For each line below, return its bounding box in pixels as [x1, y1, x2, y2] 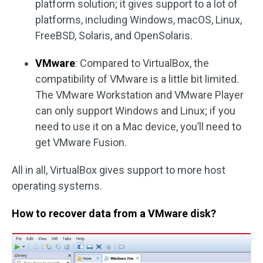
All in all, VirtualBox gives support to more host [12, 164, 225, 177]
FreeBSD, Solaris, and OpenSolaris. [35, 29, 193, 42]
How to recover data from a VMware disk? [12, 207, 216, 220]
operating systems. [12, 180, 102, 193]
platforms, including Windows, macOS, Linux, [35, 14, 242, 26]
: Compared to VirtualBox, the [75, 57, 209, 70]
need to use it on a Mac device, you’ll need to [35, 120, 241, 133]
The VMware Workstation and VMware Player [35, 89, 244, 102]
